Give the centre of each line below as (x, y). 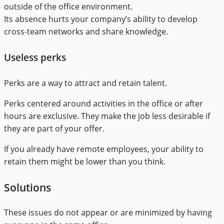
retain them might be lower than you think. (85, 162)
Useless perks (35, 57)
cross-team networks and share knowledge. (86, 31)
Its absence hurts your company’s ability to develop (101, 19)
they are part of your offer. (54, 129)
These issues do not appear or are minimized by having (108, 212)
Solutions (27, 187)
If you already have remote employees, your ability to (104, 149)
